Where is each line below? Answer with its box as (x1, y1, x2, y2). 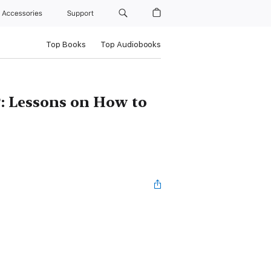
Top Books (45, 40, 86, 49)
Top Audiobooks (100, 40, 161, 49)
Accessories (2, 9, 47, 18)
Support (67, 9, 96, 18)
